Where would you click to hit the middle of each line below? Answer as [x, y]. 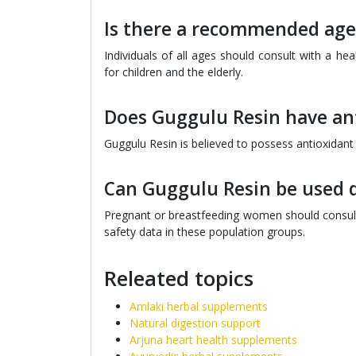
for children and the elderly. [174, 72]
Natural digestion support [195, 323]
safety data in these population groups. [205, 232]
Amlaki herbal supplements [199, 306]
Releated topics [179, 279]
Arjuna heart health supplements [213, 340]
